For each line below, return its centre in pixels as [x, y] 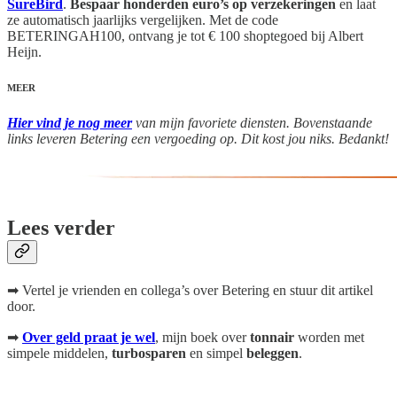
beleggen [272, 353]
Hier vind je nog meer [70, 122]
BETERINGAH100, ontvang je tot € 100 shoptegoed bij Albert [185, 35]
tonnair [274, 337]
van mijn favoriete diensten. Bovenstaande [252, 122]
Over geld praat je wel [89, 337]
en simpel [218, 353]
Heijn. [24, 51]
